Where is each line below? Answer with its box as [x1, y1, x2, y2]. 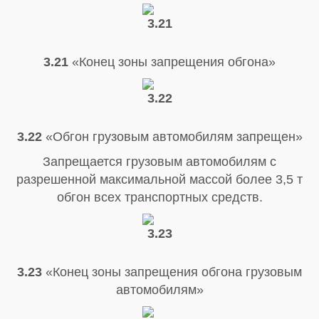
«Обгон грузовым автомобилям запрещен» [41, 129, 303, 144]
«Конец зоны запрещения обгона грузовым [46, 264, 302, 279]
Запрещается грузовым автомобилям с [43, 154, 276, 169]
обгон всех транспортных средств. [56, 189, 263, 204]
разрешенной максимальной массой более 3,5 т [16, 172, 303, 187]
